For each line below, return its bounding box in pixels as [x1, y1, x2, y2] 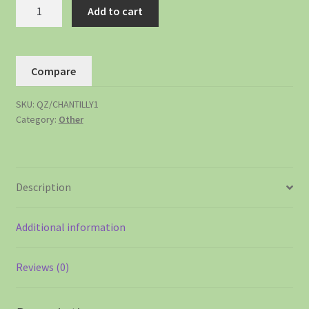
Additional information [15, 220, 126, 235]
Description [15, 180, 71, 195]
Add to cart [88, 3, 143, 18]
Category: [15, 113, 59, 126]
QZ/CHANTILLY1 [36, 98, 99, 111]
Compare [31, 63, 77, 78]
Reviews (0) [15, 260, 69, 275]
